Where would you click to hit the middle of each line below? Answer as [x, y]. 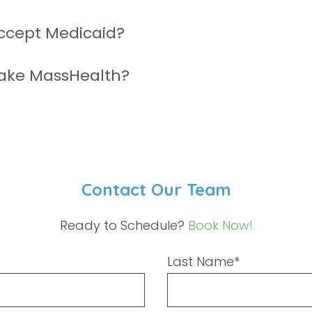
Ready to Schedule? [124, 225]
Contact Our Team [156, 189]
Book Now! [220, 225]
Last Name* [203, 262]
